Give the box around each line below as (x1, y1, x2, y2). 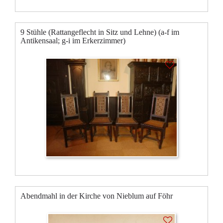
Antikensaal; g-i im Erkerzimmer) (20, 36, 125, 45)
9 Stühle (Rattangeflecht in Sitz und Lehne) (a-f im (20, 27, 179, 36)
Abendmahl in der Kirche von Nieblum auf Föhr (20, 191, 173, 200)
